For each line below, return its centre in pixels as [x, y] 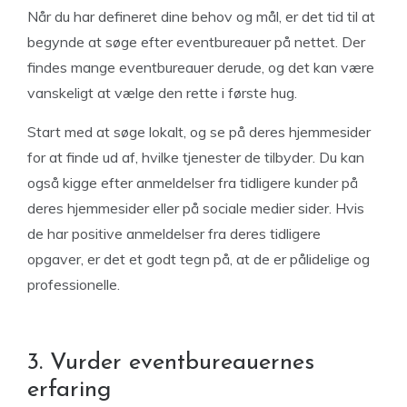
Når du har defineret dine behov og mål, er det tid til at [201, 16]
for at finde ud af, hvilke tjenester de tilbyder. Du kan [196, 157]
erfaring [69, 390]
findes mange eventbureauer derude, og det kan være [201, 67]
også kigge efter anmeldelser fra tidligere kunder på [193, 183]
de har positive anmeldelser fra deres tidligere [174, 233]
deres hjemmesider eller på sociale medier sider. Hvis [196, 208]
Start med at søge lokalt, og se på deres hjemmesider [199, 132]
